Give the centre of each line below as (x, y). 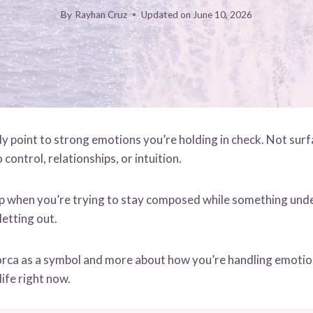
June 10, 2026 (222, 14)
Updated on (166, 14)
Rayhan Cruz (101, 14)
